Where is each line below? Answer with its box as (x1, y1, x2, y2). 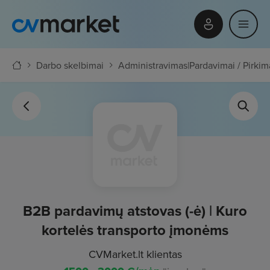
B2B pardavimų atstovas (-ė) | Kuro (23, 200, 247, 221)
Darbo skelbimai (36, 58, 104, 72)
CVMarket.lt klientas (88, 246, 182, 262)
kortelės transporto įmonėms (42, 219, 228, 240)
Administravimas (118, 58, 187, 72)
